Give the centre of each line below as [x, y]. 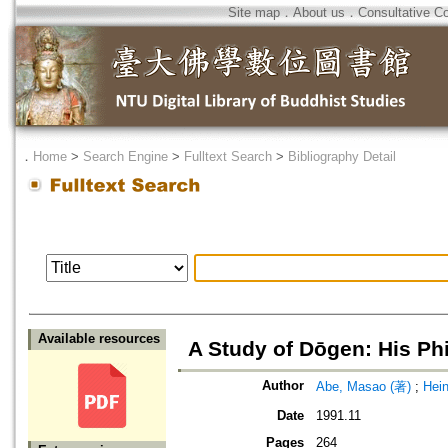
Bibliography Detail [342, 156]
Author [283, 386]
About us [319, 12]
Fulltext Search [228, 156]
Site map [254, 12]
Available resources [99, 339]
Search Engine [125, 156]
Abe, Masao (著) [363, 387]
